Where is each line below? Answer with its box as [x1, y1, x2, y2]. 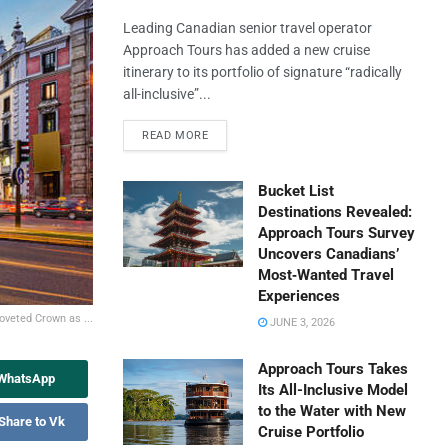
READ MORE [142, 129, 209, 142]
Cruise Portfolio [258, 423, 365, 441]
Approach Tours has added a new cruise [123, 42, 371, 58]
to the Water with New [258, 402, 407, 420]
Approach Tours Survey [258, 224, 416, 242]
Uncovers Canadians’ [258, 245, 400, 263]
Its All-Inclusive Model [258, 381, 409, 399]
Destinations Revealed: [258, 203, 413, 221]
